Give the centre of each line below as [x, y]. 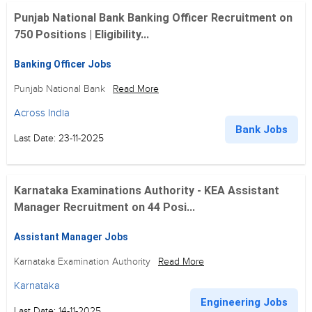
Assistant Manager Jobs [71, 237]
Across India [42, 113]
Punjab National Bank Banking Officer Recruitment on [153, 18]
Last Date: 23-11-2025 [59, 138]
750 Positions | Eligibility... [81, 34]
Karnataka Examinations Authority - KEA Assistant [147, 190]
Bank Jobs [262, 130]
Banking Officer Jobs [63, 64]
